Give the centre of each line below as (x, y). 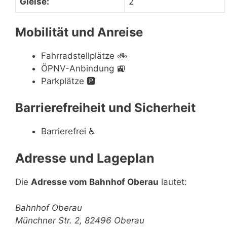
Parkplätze (63, 81)
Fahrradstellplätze (78, 56)
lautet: (173, 182)
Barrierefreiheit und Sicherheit (105, 107)
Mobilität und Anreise (79, 32)
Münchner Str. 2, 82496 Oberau (80, 220)
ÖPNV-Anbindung (78, 68)
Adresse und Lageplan (85, 158)
